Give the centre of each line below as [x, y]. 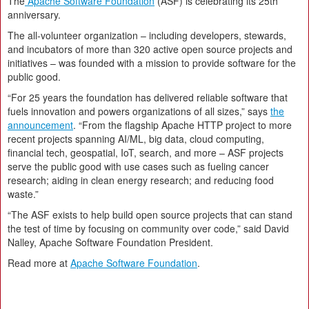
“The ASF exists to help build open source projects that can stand [150, 215]
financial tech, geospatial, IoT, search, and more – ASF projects [146, 153]
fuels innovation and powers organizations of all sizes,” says [139, 111]
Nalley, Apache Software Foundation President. [110, 242]
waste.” [23, 194]
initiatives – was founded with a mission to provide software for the [152, 63]
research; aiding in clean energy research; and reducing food [141, 180]
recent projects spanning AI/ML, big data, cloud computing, [136, 139]
